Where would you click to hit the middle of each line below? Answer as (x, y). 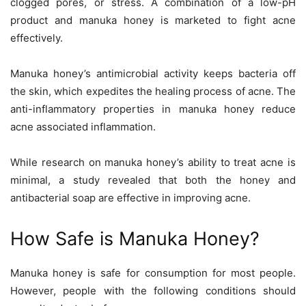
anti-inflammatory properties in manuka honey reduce (153, 109)
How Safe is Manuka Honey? (135, 239)
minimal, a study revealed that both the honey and (153, 180)
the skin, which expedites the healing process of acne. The (153, 92)
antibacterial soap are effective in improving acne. (130, 198)
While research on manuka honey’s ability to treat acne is (153, 163)
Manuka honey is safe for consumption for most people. (153, 273)
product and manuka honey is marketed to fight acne (153, 20)
